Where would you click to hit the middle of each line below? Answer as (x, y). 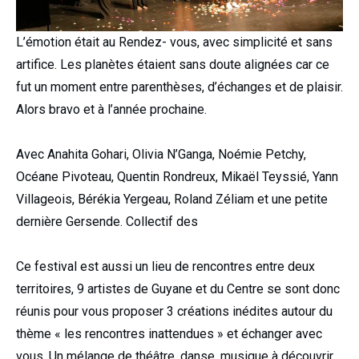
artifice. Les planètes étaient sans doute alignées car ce (173, 65)
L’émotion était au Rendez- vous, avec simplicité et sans (174, 42)
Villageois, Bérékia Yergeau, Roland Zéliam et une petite (172, 200)
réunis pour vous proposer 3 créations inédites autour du (174, 312)
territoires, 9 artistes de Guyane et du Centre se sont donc (178, 289)
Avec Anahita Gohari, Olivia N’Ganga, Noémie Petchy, (161, 155)
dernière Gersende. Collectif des (107, 222)
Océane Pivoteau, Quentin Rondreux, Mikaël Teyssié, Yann (177, 177)
